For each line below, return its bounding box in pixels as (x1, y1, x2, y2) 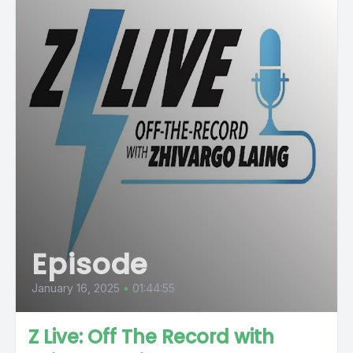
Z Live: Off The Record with (28, 324, 274, 350)
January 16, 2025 (32, 281, 120, 295)
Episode (32, 244, 149, 284)
